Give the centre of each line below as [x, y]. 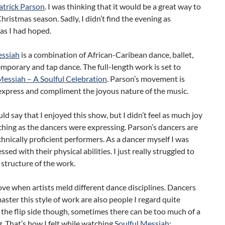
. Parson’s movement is [146, 78]
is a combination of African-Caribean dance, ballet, [106, 54]
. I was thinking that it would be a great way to [123, 6]
